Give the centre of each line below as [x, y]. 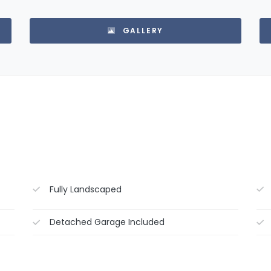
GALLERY [142, 31]
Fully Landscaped [86, 189]
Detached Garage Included [107, 222]
